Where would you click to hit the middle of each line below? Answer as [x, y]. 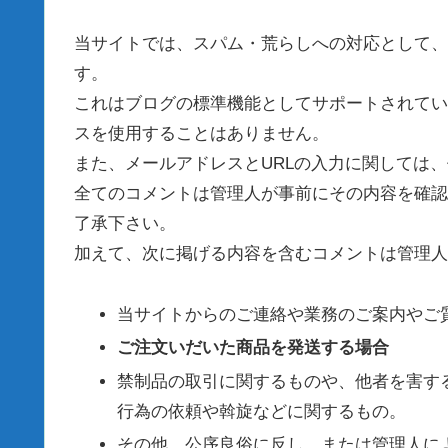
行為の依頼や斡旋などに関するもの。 [262, 411]
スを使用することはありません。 [201, 134]
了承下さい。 [125, 224]
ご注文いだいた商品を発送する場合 [253, 348]
